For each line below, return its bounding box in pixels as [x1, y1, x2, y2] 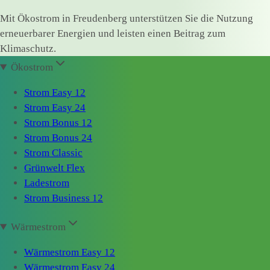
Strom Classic [24, 147, 83, 159]
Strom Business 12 [24, 192, 103, 204]
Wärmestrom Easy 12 [24, 246, 115, 259]
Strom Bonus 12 [24, 117, 92, 129]
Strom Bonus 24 [24, 132, 92, 144]
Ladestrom [24, 177, 69, 189]
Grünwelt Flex [24, 162, 85, 174]
